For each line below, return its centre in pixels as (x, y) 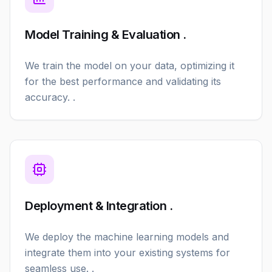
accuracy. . (50, 97)
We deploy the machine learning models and (127, 237)
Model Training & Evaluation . (106, 35)
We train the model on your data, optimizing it (130, 66)
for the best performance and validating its (123, 81)
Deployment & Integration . (99, 206)
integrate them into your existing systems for (127, 253)
